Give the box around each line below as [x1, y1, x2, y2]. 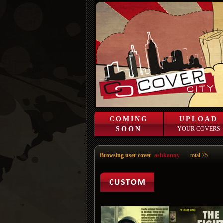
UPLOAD [179, 115, 218, 123]
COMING [109, 115, 148, 123]
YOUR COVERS [177, 125, 220, 132]
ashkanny [154, 152, 180, 159]
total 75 [190, 152, 208, 159]
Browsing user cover [100, 152, 154, 159]
